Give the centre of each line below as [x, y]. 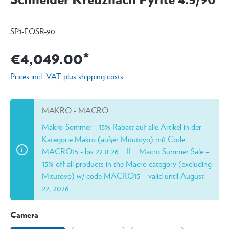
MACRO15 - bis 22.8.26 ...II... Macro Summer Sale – [126, 151]
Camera [24, 214]
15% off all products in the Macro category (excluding [127, 163]
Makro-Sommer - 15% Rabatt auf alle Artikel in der [122, 127]
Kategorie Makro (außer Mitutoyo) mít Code [113, 139]
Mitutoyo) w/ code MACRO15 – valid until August [123, 176]
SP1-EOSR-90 [33, 31]
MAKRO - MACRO [75, 110]
